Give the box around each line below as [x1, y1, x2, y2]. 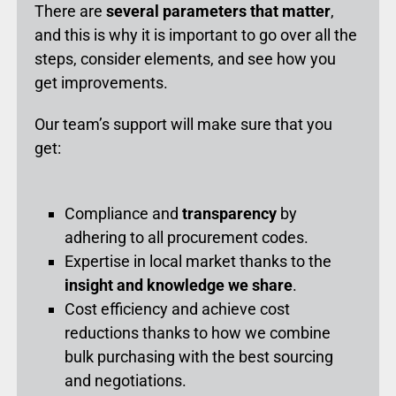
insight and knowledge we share [65, 276, 293, 295]
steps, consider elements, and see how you [34, 49, 336, 69]
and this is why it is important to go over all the [34, 26, 357, 45]
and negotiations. [65, 371, 187, 391]
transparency [182, 204, 281, 224]
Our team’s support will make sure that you [34, 115, 332, 134]
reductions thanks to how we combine [65, 324, 331, 343]
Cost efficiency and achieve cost [65, 300, 291, 319]
